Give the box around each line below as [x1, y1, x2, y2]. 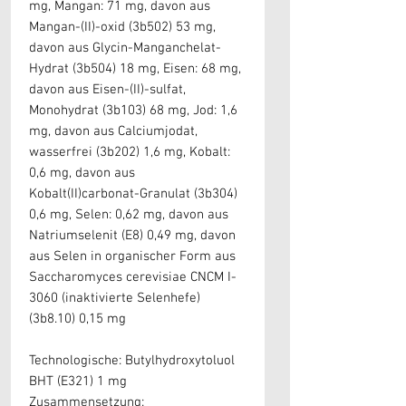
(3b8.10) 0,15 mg [29, 311, 126, 328]
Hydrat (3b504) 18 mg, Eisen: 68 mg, [29, 61, 241, 78]
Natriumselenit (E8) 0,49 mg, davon [29, 227, 236, 245]
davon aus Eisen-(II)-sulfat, [29, 82, 186, 99]
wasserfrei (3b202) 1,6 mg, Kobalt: [29, 144, 230, 161]
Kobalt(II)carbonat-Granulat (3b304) [29, 186, 237, 203]
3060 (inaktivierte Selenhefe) [29, 290, 200, 307]
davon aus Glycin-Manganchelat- [29, 40, 221, 57]
